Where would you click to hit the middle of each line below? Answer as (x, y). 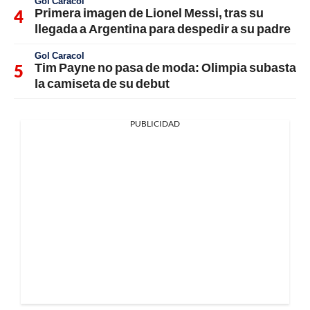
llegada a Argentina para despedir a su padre (163, 29)
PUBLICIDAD (155, 124)
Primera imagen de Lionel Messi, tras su (149, 13)
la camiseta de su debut (102, 83)
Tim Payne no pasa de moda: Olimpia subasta (165, 67)
